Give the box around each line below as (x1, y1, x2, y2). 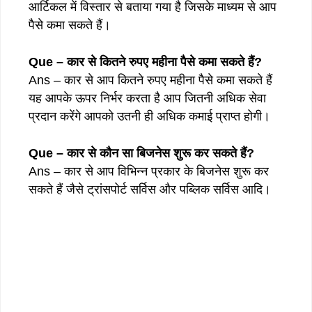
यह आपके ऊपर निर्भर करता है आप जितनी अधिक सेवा (29, 91, 266, 105)
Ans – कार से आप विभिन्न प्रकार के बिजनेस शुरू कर (29, 164, 269, 178)
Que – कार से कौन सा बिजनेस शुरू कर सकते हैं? (29, 146, 254, 160)
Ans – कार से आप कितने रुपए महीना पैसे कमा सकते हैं (29, 72, 272, 87)
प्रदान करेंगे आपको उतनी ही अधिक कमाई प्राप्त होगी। (29, 109, 270, 123)
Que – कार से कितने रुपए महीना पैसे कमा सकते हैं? (29, 54, 262, 69)
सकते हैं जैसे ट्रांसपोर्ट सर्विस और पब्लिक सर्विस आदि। (29, 182, 274, 196)
